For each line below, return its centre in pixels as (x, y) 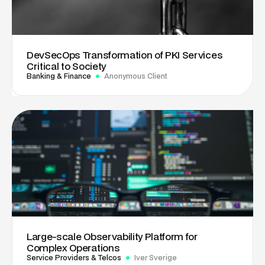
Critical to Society (66, 66)
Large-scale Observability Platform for (112, 237)
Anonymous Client (136, 76)
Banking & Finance (59, 76)
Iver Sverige (156, 258)
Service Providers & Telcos (74, 258)
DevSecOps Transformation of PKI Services (125, 55)
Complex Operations (73, 248)
